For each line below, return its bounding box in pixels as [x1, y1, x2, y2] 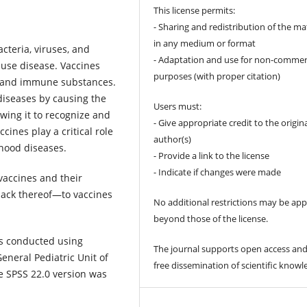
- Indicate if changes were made [153, 166, 282, 179]
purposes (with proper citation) [153, 70, 281, 83]
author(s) [153, 133, 192, 146]
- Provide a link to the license [153, 149, 270, 162]
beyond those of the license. [153, 212, 269, 225]
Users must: [153, 100, 202, 113]
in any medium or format [153, 37, 256, 50]
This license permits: [153, 4, 236, 17]
